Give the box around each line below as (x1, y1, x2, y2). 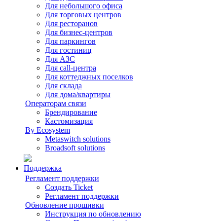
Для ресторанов (45, 19, 98, 28)
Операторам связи (25, 99, 86, 108)
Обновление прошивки (25, 201, 104, 209)
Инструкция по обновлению (45, 210, 141, 218)
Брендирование (45, 108, 97, 116)
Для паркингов (45, 37, 96, 45)
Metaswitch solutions (45, 135, 110, 143)
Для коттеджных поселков (45, 73, 133, 81)
